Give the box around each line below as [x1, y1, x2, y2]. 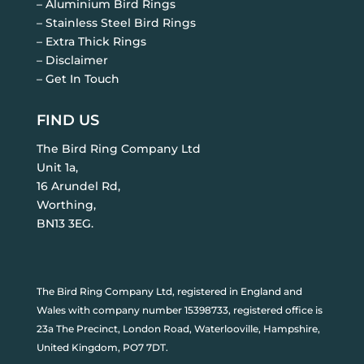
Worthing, [36, 197, 96, 212]
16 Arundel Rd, [36, 179, 120, 193]
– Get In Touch [36, 71, 119, 86]
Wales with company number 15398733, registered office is [36, 304, 323, 316]
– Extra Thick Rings [36, 34, 146, 49]
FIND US [36, 111, 99, 129]
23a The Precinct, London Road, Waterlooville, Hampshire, [36, 323, 320, 335]
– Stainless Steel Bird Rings [36, 15, 196, 30]
